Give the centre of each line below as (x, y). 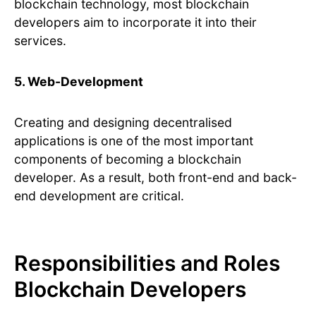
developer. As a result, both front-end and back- (156, 178)
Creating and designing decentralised (123, 123)
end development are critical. (99, 196)
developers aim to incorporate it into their (135, 23)
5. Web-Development (79, 82)
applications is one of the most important (134, 141)
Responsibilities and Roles (147, 263)
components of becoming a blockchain (128, 159)
